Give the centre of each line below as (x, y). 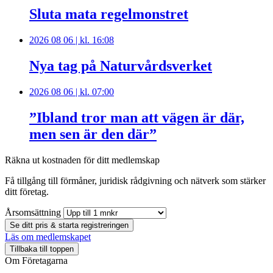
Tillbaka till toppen (42, 249)
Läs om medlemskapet (48, 236)
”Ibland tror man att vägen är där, (137, 117)
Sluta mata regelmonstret (109, 14)
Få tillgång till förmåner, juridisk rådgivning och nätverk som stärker (135, 180)
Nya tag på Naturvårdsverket (121, 66)
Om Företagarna (36, 260)
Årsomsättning (33, 212)
